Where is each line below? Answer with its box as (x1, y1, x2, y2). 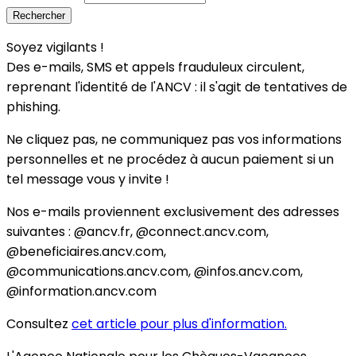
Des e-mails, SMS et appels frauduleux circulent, (6, 57, 304, 76)
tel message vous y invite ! (6, 169, 169, 188)
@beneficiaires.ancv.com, (6, 242, 166, 261)
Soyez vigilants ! (6, 37, 104, 56)
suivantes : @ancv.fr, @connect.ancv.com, (6, 222, 269, 241)
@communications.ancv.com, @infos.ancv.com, (6, 261, 303, 281)
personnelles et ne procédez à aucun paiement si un (6, 149, 334, 168)
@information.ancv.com (6, 281, 157, 300)
